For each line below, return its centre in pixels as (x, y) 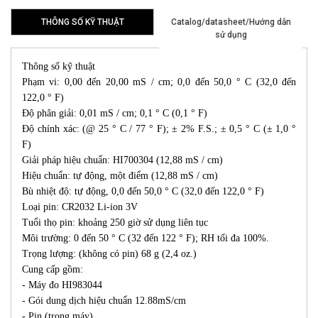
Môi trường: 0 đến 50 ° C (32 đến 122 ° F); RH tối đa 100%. (146, 238)
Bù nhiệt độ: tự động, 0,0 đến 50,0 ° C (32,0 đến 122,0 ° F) (143, 192)
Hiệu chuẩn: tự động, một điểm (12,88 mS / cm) (120, 176)
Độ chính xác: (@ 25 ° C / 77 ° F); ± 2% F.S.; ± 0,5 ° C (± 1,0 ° (159, 129)
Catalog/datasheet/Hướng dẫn (231, 22)
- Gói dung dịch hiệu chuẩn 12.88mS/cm (104, 301)
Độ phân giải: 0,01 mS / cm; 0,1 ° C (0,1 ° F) (115, 114)
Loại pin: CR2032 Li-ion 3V (80, 207)
